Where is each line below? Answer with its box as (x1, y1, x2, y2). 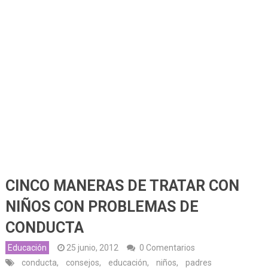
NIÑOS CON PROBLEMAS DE (5, 197, 199, 215)
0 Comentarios (139, 242, 195, 252)
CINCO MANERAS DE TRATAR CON (5, 176, 239, 194)
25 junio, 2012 (66, 242, 118, 252)
